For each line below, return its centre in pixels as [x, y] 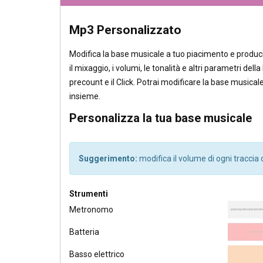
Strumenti [89, 194]
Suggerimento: [108, 159]
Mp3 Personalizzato [125, 30]
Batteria [84, 232]
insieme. [86, 97]
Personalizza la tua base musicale [161, 118]
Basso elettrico [97, 254]
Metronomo [91, 210]
